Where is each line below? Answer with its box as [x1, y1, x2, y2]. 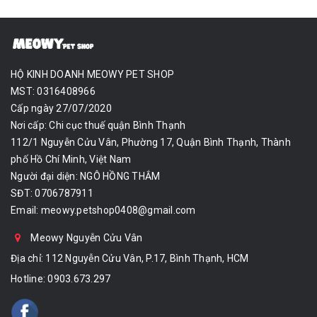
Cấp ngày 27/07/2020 [11, 103, 112, 115]
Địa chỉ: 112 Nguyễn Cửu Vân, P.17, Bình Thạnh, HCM [11, 253, 249, 265]
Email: [11, 204, 41, 217]
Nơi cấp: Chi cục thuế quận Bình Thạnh [11, 120, 186, 132]
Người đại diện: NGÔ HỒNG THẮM [11, 171, 161, 183]
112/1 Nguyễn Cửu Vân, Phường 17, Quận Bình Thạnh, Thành [11, 137, 291, 149]
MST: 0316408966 [11, 86, 96, 98]
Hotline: [11, 273, 48, 285]
